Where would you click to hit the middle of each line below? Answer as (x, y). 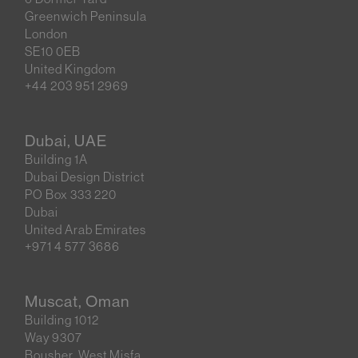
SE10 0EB (57, 51)
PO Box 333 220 (75, 195)
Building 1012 (66, 320)
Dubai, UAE (66, 141)
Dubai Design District (89, 177)
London (51, 34)
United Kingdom (71, 69)
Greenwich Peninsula (90, 16)
